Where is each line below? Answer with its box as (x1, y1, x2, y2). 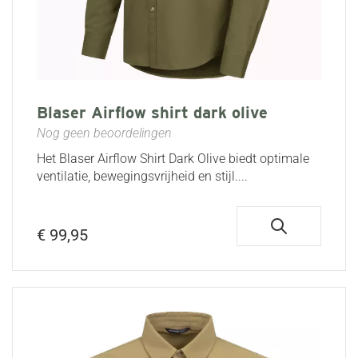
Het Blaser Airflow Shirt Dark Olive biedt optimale (37, 150, 309, 166)
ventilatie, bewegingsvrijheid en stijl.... (37, 168, 248, 184)
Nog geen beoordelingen (37, 125, 172, 141)
